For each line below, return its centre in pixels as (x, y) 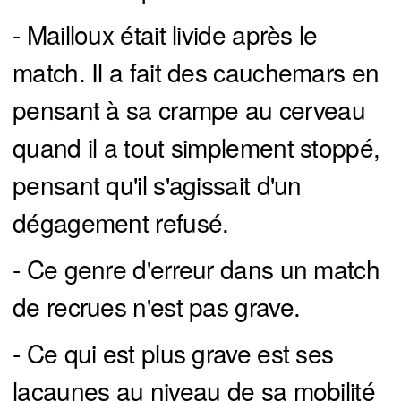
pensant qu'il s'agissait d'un (157, 185)
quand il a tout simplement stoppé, (196, 147)
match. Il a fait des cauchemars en (196, 72)
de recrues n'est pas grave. (157, 307)
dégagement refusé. (121, 222)
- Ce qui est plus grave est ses (173, 353)
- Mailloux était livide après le (165, 34)
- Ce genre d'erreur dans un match (196, 269)
